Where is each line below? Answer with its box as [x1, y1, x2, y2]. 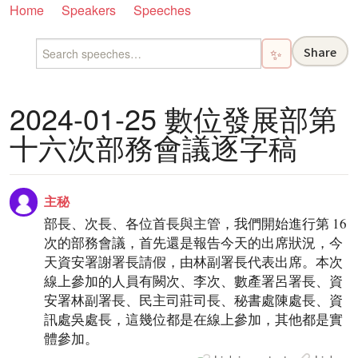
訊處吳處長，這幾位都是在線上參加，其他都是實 [44, 310, 344, 329]
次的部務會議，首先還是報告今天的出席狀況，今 [44, 233, 344, 253]
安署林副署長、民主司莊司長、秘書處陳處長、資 [44, 291, 344, 310]
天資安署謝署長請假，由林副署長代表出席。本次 [44, 253, 344, 272]
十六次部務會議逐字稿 [10, 126, 297, 168]
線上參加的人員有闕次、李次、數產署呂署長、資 [44, 272, 344, 291]
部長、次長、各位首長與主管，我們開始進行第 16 [44, 214, 348, 233]
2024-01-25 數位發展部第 [10, 97, 337, 139]
